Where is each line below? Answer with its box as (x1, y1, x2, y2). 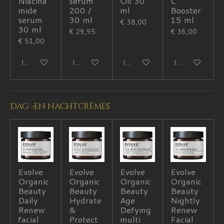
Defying (119, 204, 151, 216)
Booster (170, 4, 201, 16)
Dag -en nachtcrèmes (10, 100, 110, 112)
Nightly (170, 194, 200, 206)
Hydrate (68, 194, 101, 206)
